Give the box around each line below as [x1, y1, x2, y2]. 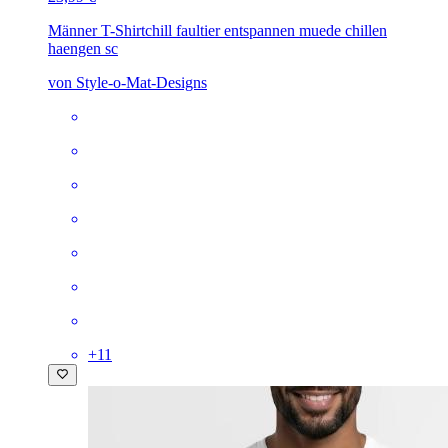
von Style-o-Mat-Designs [48, 73, 207, 91]
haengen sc [48, 39, 118, 57]
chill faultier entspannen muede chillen [145, 21, 387, 39]
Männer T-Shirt [48, 21, 145, 39]
